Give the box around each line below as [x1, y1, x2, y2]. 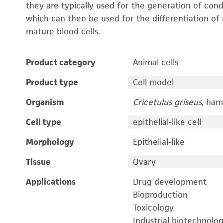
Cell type [26, 116, 61, 127]
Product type [26, 77, 78, 88]
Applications [26, 176, 76, 187]
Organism [26, 97, 64, 108]
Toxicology [132, 202, 174, 213]
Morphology [26, 136, 74, 147]
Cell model [132, 77, 174, 88]
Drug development [132, 176, 207, 187]
